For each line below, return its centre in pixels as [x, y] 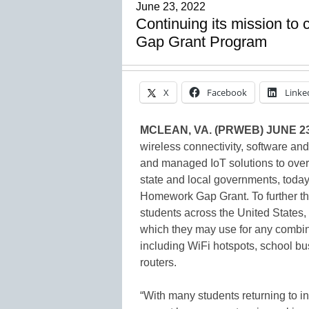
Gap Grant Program [201, 41]
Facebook [227, 92]
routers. [158, 262]
